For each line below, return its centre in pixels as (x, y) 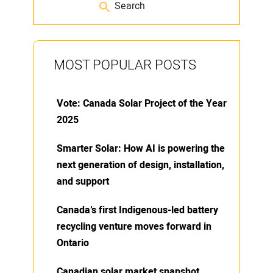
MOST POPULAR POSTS (125, 65)
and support (83, 181)
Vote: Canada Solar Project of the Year (142, 103)
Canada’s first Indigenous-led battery (137, 210)
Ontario (73, 243)
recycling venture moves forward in (134, 226)
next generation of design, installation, (140, 165)
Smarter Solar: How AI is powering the (141, 148)
